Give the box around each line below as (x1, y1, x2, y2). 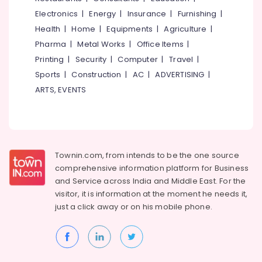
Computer (118, 54, 158, 65)
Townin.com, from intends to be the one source (55, 150, 239, 161)
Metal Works (77, 39, 126, 50)
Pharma (35, 39, 67, 50)
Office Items (136, 39, 184, 50)
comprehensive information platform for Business (55, 163, 249, 174)
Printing (35, 54, 64, 65)
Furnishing (177, 8, 217, 19)
